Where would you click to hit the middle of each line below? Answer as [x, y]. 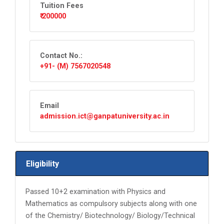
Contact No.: [61, 56]
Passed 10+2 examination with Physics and [95, 192]
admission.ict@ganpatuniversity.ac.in [105, 116]
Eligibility [42, 163]
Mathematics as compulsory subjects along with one [111, 204]
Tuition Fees [62, 6]
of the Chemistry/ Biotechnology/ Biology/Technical [110, 216]
